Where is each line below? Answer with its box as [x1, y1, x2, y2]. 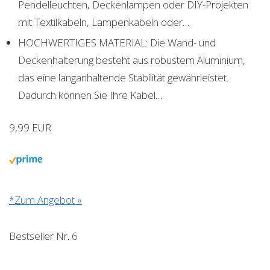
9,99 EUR [9, 120, 51, 134]
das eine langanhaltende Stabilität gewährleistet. [18, 70, 228, 84]
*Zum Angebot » [9, 192, 82, 207]
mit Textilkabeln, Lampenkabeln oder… [18, 14, 189, 29]
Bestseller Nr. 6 [9, 228, 78, 243]
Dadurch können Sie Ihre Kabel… [18, 87, 162, 102]
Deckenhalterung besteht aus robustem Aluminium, [18, 52, 245, 67]
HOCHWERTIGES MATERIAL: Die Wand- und [18, 35, 216, 49]
